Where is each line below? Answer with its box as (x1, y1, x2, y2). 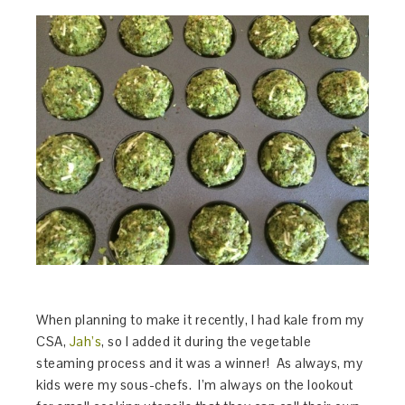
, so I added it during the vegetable (101, 332, 312, 350)
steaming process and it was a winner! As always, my (36, 353, 363, 372)
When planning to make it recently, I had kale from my (36, 310, 364, 328)
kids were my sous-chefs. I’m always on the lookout (36, 375, 353, 393)
